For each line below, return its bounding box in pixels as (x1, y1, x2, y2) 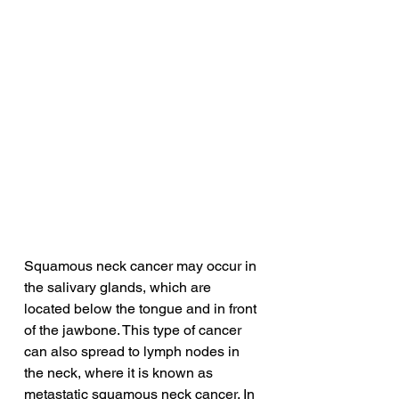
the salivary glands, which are (24, 279, 215, 297)
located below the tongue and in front (24, 300, 260, 318)
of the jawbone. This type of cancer (24, 322, 245, 339)
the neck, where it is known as (24, 364, 216, 382)
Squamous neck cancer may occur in (24, 257, 260, 275)
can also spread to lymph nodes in (24, 343, 243, 361)
